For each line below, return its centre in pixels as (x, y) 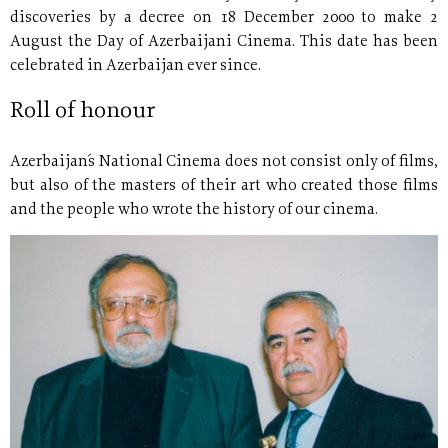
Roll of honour (82, 111)
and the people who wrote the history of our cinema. (194, 210)
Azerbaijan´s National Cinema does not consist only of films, (224, 162)
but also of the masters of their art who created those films (224, 186)
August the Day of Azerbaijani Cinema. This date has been (224, 42)
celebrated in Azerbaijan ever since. (135, 66)
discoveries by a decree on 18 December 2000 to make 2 (224, 18)
